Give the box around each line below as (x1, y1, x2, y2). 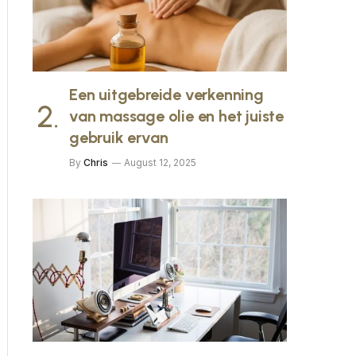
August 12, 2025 (124, 157, 196, 168)
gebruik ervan (69, 128, 168, 147)
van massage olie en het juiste (69, 106, 284, 126)
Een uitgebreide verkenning (69, 85, 264, 104)
